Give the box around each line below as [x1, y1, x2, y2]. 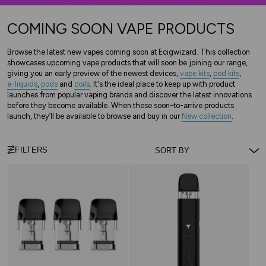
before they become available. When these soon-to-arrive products [7, 100, 234, 110]
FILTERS [15, 145, 48, 154]
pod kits [213, 68, 239, 78]
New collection [182, 111, 232, 121]
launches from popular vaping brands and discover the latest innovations [7, 90, 252, 99]
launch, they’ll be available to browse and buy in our [7, 111, 182, 121]
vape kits [180, 68, 210, 78]
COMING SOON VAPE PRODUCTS [7, 19, 235, 37]
